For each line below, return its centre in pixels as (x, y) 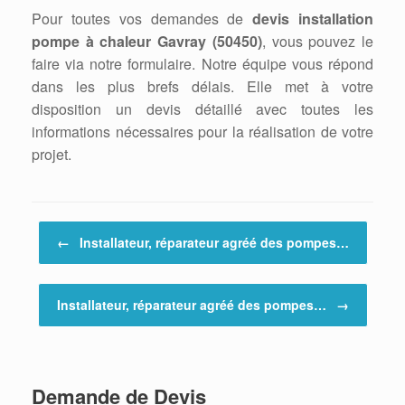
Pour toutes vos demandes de (142, 19)
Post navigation (72, 230)
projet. (52, 155)
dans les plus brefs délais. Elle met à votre (202, 87)
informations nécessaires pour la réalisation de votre (202, 132)
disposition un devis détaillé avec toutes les (202, 109)
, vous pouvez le (318, 42)
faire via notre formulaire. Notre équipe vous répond (202, 64)
